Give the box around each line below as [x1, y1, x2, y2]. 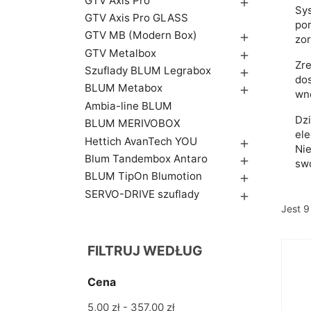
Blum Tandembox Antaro [85, 152, 208, 166]
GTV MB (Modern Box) [85, 28, 197, 42]
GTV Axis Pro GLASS [85, 10, 188, 24]
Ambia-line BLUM [85, 99, 172, 112]
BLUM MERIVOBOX [85, 117, 180, 131]
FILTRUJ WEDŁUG [87, 242, 203, 260]
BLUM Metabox [85, 81, 162, 95]
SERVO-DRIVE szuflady [85, 187, 199, 201]
